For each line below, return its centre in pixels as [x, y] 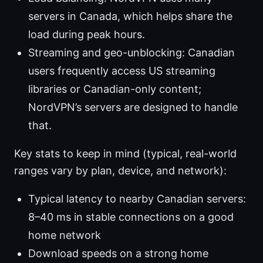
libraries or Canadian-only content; [115, 89]
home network [65, 235]
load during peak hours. [87, 35]
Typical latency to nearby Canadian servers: [137, 199]
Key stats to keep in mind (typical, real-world [125, 154]
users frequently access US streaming [122, 71]
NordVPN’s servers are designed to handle [133, 107]
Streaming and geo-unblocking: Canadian [131, 53]
